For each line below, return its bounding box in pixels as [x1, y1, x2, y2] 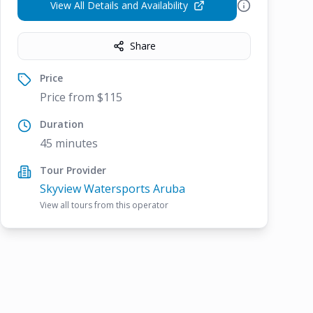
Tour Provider [40, 163, 106, 177]
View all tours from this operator [40, 199, 168, 211]
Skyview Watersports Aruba [40, 181, 185, 196]
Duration [40, 117, 84, 131]
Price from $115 [40, 89, 122, 105]
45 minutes [40, 136, 98, 151]
